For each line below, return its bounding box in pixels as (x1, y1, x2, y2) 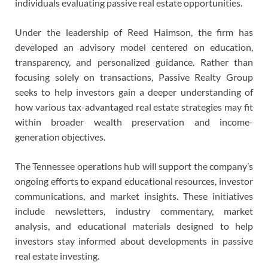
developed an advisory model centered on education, (15, 41, 253, 53)
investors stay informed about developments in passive (15, 235, 253, 247)
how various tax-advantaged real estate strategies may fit (15, 101, 253, 113)
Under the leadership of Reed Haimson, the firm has (15, 26, 253, 38)
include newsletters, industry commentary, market (15, 205, 253, 217)
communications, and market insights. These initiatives (15, 190, 253, 202)
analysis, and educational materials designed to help (15, 220, 253, 232)
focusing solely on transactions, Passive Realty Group (15, 71, 253, 83)
